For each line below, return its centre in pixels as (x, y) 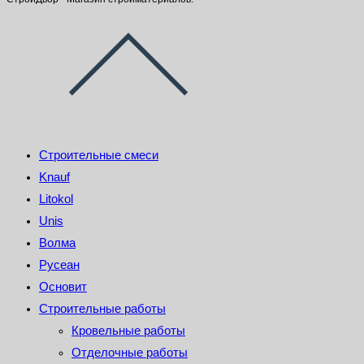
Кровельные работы (128, 331)
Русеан (59, 265)
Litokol (56, 199)
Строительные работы (102, 309)
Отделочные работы (130, 353)
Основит (63, 287)
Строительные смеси (99, 155)
